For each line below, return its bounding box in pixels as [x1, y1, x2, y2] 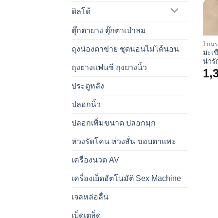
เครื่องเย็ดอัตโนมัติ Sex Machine [72, 174, 181, 182]
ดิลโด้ [72, 7, 91, 16]
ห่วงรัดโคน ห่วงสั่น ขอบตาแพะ [72, 137, 176, 145]
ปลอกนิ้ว [72, 100, 101, 109]
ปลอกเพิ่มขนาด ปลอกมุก [72, 118, 156, 127]
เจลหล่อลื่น [72, 192, 109, 201]
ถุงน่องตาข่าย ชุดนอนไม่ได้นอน [72, 44, 179, 53]
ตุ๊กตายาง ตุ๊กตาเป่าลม [72, 26, 146, 35]
